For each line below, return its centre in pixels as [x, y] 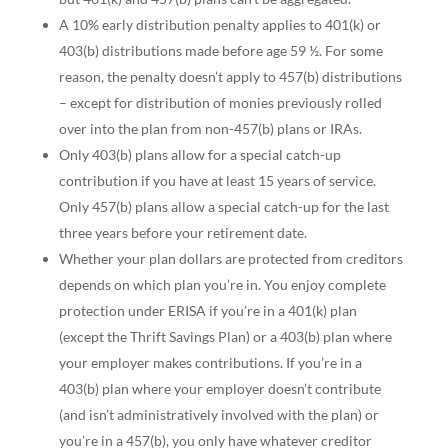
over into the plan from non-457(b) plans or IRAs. [210, 128]
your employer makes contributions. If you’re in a [210, 362]
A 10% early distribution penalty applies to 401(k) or [219, 24]
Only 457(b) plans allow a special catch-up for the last [223, 206]
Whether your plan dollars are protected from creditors [230, 258]
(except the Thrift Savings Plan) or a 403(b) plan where [225, 336]
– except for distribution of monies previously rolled [220, 102]
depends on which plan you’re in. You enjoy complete [222, 284]
